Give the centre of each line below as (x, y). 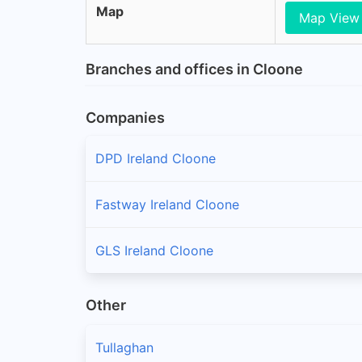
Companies (125, 117)
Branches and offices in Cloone (194, 69)
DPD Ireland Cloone (156, 158)
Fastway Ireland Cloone (167, 204)
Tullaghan (124, 348)
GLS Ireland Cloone (154, 250)
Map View (329, 18)
